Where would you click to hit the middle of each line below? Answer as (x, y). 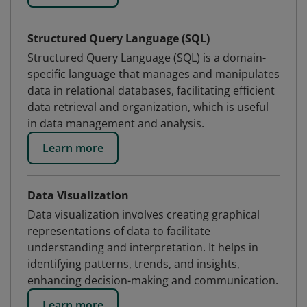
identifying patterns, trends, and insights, (134, 264)
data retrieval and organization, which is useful (148, 107)
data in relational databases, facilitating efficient (151, 90)
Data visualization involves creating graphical (144, 214)
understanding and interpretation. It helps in (143, 247)
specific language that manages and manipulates (153, 74)
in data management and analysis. (116, 123)
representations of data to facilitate (119, 231)
